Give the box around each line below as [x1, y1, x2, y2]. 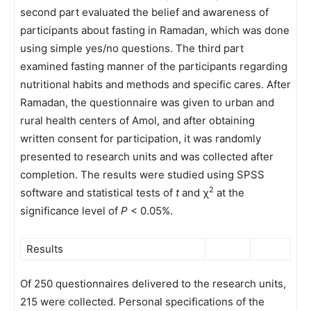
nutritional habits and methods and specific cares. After [20, 78, 291, 91]
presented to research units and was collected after [20, 150, 274, 163]
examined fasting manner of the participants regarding [20, 60, 287, 73]
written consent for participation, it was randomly [20, 132, 261, 145]
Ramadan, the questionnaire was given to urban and [20, 96, 274, 109]
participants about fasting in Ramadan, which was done [20, 24, 289, 37]
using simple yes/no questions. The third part [20, 42, 244, 55]
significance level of [20, 204, 121, 217]
